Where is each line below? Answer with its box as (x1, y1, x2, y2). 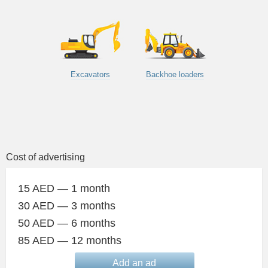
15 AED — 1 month (18, 182, 110, 194)
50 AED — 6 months (18, 217, 115, 229)
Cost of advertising (6, 151, 85, 162)
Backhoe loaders (145, 69, 204, 79)
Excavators (71, 69, 111, 79)
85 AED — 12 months (18, 234, 121, 246)
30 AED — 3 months (18, 199, 115, 212)
